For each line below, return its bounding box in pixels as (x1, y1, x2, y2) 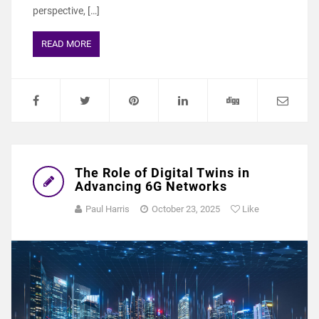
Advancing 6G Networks (75, 179, 227, 194)
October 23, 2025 (152, 204, 220, 215)
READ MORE (41, 38, 91, 50)
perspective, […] (33, 5, 100, 17)
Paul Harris (85, 204, 130, 215)
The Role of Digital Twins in (75, 165, 250, 181)
